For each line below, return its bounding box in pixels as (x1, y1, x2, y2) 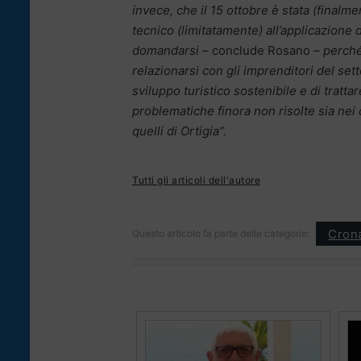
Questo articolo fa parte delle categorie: (132, 227, 309, 240)
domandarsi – (132, 43, 212, 59)
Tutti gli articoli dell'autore (132, 174, 260, 187)
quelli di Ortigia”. (132, 123, 226, 139)
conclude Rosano (212, 43, 310, 59)
